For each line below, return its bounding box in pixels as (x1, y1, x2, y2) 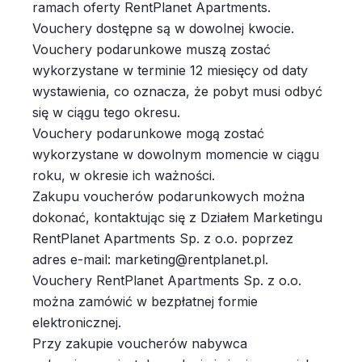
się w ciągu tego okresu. (32, 104, 184, 120)
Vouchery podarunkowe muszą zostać (32, 41, 271, 57)
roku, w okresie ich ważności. (32, 167, 219, 183)
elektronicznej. (32, 314, 125, 330)
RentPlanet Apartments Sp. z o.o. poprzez (32, 230, 293, 246)
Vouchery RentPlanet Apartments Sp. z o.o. (32, 272, 301, 288)
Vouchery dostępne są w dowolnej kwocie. (32, 20, 294, 36)
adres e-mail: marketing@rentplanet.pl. (32, 251, 272, 267)
